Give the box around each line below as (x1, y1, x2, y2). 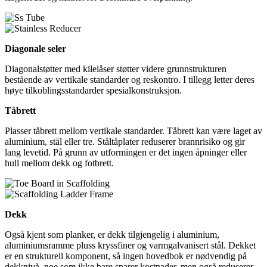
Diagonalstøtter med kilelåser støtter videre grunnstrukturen (5, 63, 226, 74)
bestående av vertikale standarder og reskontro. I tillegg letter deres (5, 74, 254, 85)
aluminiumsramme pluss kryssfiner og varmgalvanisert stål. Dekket (5, 240, 256, 250)
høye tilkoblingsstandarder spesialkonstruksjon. (5, 85, 182, 95)
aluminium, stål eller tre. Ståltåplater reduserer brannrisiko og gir (5, 136, 245, 147)
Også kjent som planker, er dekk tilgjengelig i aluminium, (5, 229, 219, 240)
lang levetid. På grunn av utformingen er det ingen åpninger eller (5, 147, 247, 157)
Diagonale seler (5, 43, 66, 54)
